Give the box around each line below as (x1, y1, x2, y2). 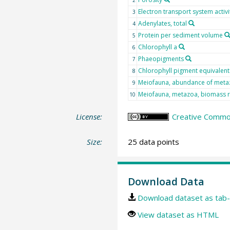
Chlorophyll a (138, 42, 177, 51)
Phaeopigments (138, 54, 184, 63)
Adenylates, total (138, 18, 187, 28)
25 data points (127, 137, 179, 147)
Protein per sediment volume (138, 30, 223, 40)
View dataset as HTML (137, 209, 219, 220)
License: (76, 111, 103, 122)
